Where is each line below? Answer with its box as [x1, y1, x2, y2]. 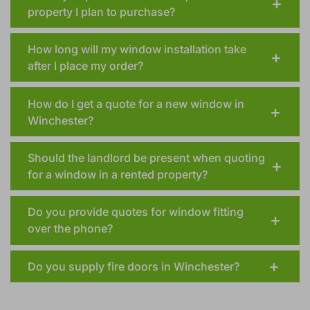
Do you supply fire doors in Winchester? [28, 280, 239, 295]
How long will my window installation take [28, 64, 246, 78]
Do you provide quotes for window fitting [28, 226, 244, 241]
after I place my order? [28, 80, 143, 95]
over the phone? [28, 243, 113, 257]
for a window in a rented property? [55, 189, 208, 203]
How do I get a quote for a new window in [28, 118, 244, 132]
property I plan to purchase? [28, 26, 175, 41]
